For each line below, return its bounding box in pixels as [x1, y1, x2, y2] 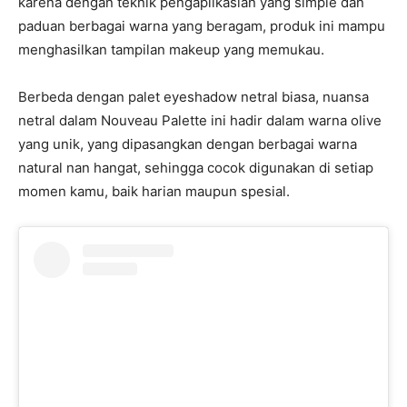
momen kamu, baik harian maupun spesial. [18, 183, 290, 201]
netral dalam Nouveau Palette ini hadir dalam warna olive [18, 112, 382, 130]
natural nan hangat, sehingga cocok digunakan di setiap [18, 159, 373, 177]
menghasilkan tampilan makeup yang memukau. [18, 41, 324, 59]
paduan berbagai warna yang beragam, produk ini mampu [18, 17, 385, 35]
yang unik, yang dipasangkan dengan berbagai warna [18, 135, 357, 154]
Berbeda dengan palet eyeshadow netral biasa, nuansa [18, 88, 369, 106]
